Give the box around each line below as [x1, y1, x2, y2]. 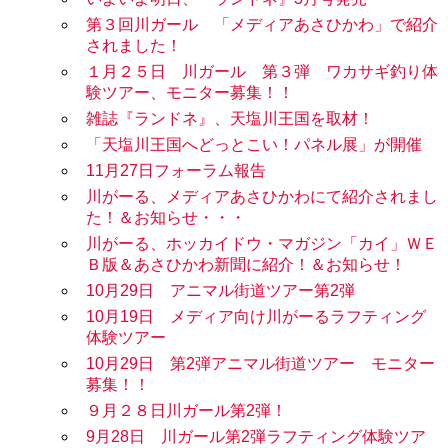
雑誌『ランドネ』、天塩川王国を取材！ [86, 110, 374, 128]
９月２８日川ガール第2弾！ [86, 402, 287, 420]
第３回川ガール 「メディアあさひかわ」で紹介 [86, 16, 438, 34]
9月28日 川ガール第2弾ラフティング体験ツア [86, 428, 426, 446]
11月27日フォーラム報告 [86, 162, 266, 180]
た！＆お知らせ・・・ [86, 209, 246, 227]
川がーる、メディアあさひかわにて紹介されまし [86, 188, 438, 206]
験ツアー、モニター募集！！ [86, 84, 294, 102]
